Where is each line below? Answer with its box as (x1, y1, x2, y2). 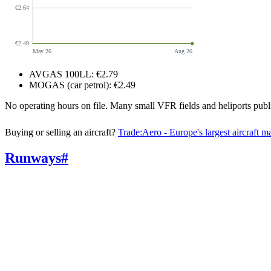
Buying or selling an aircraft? (5, 126, 116, 137)
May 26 (33, 47, 51, 54)
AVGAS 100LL (29, 68, 91, 79)
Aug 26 (174, 47, 192, 54)
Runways (5, 149, 61, 166)
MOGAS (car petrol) (29, 79, 109, 90)
